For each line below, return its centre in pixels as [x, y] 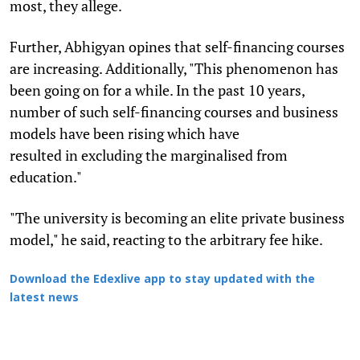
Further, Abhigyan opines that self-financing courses [177, 46]
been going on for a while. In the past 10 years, [157, 90]
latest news [44, 298]
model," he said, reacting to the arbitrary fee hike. [168, 239]
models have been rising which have [125, 133]
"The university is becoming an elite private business [177, 217]
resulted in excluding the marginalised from [149, 155]
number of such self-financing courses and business [174, 111]
